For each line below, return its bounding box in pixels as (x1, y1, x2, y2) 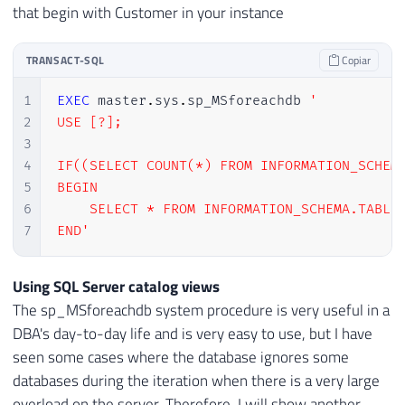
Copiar (338, 51, 371, 69)
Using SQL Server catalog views (13, 274, 220, 298)
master (89, 92, 146, 110)
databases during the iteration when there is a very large (13, 368, 380, 392)
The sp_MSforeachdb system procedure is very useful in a (13, 297, 390, 322)
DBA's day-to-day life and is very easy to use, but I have (13, 321, 372, 345)
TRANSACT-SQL (25, 51, 106, 69)
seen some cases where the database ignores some (13, 344, 349, 369)
